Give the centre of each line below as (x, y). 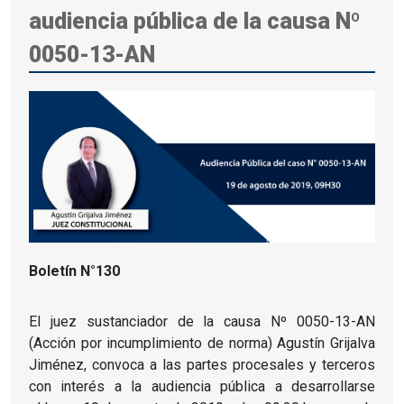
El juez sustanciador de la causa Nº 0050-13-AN (202, 321)
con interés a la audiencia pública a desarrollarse (202, 386)
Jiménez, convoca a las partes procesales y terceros (202, 364)
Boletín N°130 (74, 271)
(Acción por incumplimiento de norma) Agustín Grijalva (202, 343)
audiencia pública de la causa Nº (195, 21)
